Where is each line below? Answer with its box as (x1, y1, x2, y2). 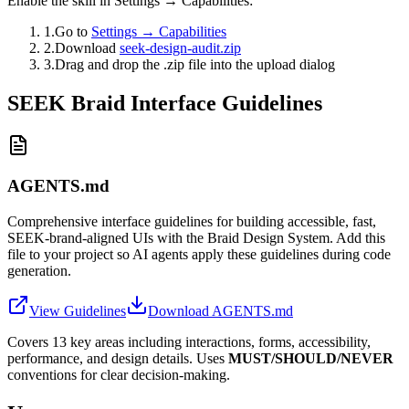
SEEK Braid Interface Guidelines (7, 90, 322, 115)
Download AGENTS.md (148, 303, 293, 320)
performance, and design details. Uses (7, 351, 228, 367)
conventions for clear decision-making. (7, 367, 230, 383)
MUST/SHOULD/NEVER (228, 351, 393, 367)
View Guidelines (29, 303, 126, 320)
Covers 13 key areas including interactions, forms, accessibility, (7, 334, 371, 351)
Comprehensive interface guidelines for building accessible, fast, (7, 214, 376, 230)
